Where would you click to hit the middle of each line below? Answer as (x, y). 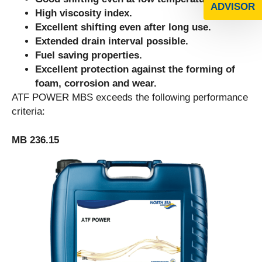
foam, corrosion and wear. (96, 84)
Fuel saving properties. (89, 56)
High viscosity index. (84, 13)
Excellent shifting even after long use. (123, 27)
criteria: (28, 112)
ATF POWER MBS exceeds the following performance (130, 98)
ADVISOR (233, 7)
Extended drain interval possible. (112, 42)
